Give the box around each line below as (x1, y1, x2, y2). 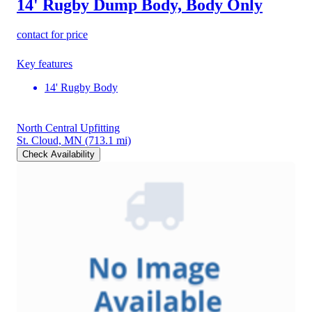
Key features (17, 58, 72, 70)
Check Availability (22, 149, 95, 160)
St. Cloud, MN (17, 134, 82, 147)
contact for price (17, 29, 88, 41)
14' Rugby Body (45, 81, 118, 94)
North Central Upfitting (17, 122, 120, 134)
